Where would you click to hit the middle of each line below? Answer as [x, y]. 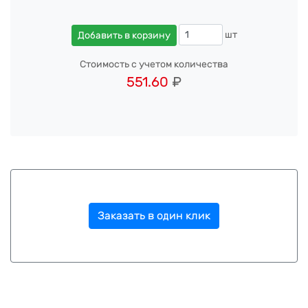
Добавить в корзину [124, 35]
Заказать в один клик [154, 215]
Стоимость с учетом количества [154, 64]
